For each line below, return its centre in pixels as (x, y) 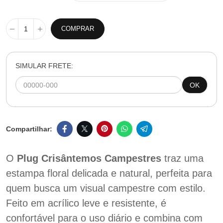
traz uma (182, 158)
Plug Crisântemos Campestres (89, 158)
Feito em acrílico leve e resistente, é (86, 203)
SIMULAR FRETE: (44, 66)
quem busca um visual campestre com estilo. (106, 188)
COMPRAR (78, 29)
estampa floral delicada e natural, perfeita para (109, 173)
